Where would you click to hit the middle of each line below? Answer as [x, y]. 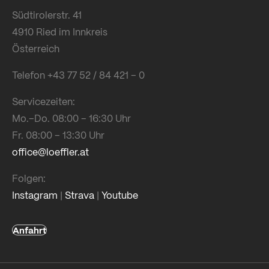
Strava [80, 195]
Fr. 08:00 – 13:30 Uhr [58, 134]
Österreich [36, 48]
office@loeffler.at [50, 151]
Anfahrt [29, 230]
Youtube [120, 195]
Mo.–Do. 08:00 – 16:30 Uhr [71, 118]
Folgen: [29, 178]
